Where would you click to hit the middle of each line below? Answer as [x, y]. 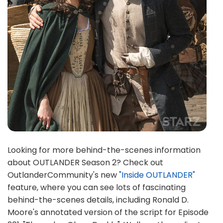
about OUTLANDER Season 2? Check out [85, 163]
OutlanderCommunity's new [63, 175]
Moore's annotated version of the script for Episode [108, 212]
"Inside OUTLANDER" [157, 175]
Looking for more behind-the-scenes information [104, 150]
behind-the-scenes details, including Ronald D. [98, 200]
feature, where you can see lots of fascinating [97, 187]
